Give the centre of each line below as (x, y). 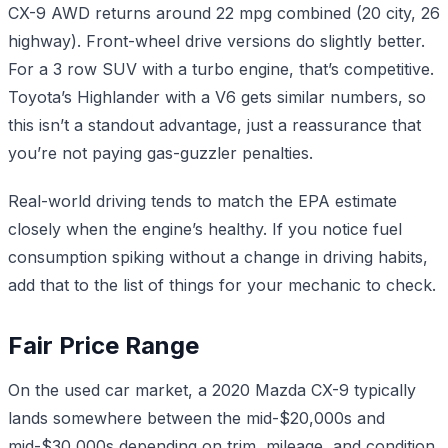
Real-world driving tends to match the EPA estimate (202, 200)
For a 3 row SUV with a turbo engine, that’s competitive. (221, 68)
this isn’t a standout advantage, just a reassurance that (214, 124)
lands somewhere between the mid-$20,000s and (196, 417)
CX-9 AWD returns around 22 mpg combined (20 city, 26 (224, 12)
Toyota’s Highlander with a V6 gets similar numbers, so (217, 96)
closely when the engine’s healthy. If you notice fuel (205, 228)
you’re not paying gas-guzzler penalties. (160, 152)
